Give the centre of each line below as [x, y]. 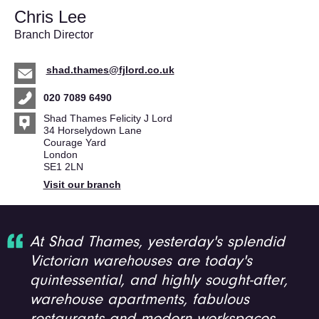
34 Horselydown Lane [92, 130]
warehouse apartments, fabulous [140, 300]
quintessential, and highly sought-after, [159, 281]
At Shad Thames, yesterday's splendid [157, 242]
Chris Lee [50, 17]
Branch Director [54, 35]
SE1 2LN [63, 166]
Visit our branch [82, 184]
